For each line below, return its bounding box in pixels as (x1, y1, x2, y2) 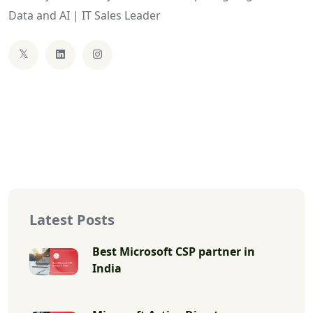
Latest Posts (29, 210, 115, 229)
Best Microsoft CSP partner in (92, 243, 255, 259)
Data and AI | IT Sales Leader (8, 7, 161, 23)
